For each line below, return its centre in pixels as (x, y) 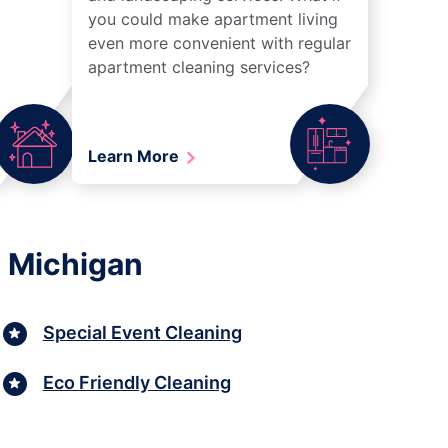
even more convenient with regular (219, 42)
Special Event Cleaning (142, 333)
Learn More (135, 155)
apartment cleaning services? (199, 66)
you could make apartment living (213, 18)
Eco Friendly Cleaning (136, 383)
